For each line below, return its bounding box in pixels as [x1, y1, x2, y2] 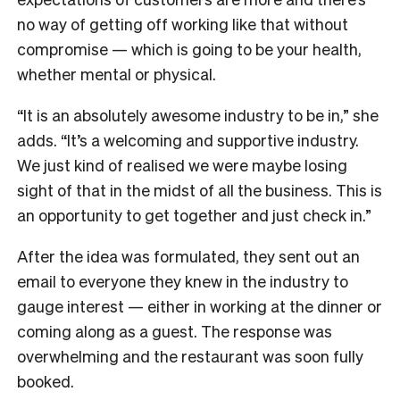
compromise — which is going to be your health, [17, 38, 362, 60]
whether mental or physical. [17, 63, 216, 85]
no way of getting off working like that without [17, 13, 348, 35]
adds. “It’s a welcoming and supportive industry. [17, 129, 359, 151]
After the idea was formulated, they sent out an [17, 246, 360, 267]
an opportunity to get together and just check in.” [17, 204, 371, 226]
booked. [17, 371, 74, 392]
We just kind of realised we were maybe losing [17, 154, 347, 176]
